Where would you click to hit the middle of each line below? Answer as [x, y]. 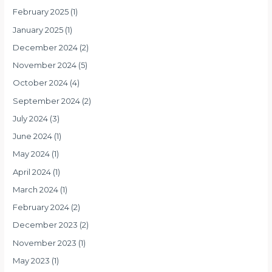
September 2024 [47, 100]
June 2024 [33, 136]
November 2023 [45, 243]
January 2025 [38, 29]
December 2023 [46, 225]
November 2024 [45, 65]
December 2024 [46, 47]
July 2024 [31, 118]
